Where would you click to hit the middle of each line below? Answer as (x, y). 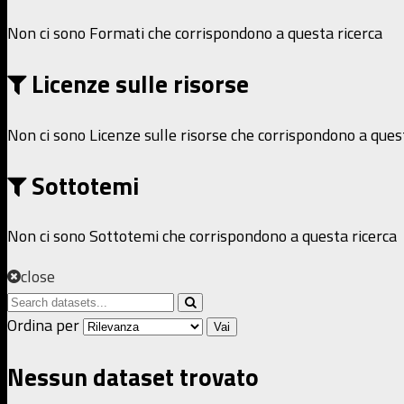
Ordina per (43, 326)
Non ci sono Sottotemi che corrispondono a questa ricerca (202, 236)
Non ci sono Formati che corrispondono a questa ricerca (195, 32)
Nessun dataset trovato (133, 376)
